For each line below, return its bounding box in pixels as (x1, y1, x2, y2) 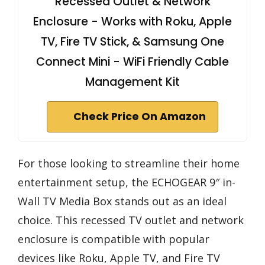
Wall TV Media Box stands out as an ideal (18, 194, 227, 209)
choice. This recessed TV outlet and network (18, 213, 244, 228)
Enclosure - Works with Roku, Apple (33, 14, 232, 30)
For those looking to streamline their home (18, 156, 240, 171)
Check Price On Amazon (73, 109, 206, 124)
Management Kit (85, 74, 180, 91)
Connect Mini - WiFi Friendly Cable (36, 54, 229, 70)
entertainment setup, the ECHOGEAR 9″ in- (18, 175, 235, 190)
